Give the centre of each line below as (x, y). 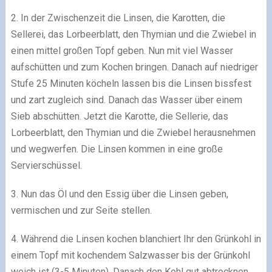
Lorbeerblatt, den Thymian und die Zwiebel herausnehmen (133, 133)
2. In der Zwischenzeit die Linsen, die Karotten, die (118, 18)
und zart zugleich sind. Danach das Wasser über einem (126, 100)
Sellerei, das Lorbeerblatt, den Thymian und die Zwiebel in (133, 35)
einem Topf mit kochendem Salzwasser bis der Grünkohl (130, 256)
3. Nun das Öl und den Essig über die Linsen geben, (119, 194)
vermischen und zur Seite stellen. (81, 211)
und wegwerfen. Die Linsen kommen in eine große (117, 149)
